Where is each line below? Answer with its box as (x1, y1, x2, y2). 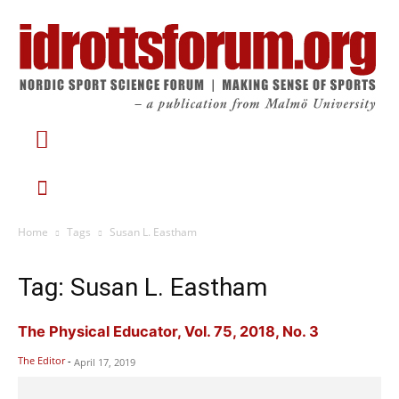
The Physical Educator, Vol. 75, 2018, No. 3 (18, 322, 319, 340)
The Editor (18, 353, 65, 367)
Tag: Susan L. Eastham (18, 272, 267, 302)
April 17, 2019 (74, 354, 135, 369)
